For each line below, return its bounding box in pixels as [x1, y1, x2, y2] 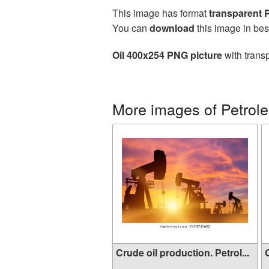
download [150, 21, 195, 35]
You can [112, 21, 150, 35]
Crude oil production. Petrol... [116, 246, 249, 259]
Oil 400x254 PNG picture [112, 48, 222, 62]
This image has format [112, 6, 209, 20]
